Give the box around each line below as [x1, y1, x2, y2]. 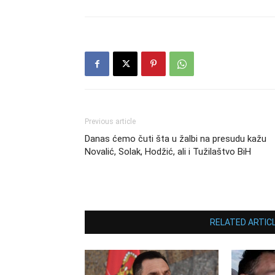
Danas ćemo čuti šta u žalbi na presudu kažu [85, 133, 266, 144]
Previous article [85, 117, 136, 126]
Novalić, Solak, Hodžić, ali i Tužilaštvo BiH [85, 146, 251, 157]
